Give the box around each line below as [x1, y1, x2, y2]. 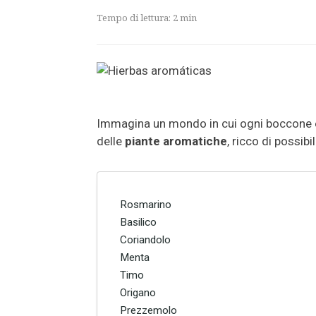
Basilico [120, 215, 157, 229]
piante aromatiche [125, 133, 227, 148]
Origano [120, 286, 156, 299]
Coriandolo [120, 233, 171, 246]
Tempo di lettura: [97, 11, 173, 24]
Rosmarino [120, 197, 171, 211]
